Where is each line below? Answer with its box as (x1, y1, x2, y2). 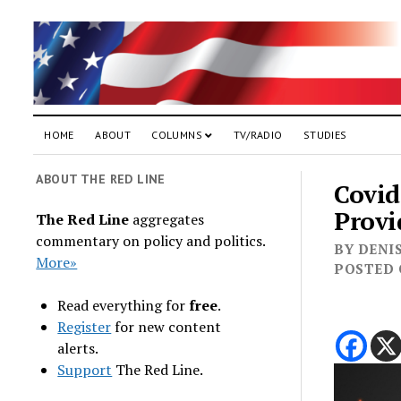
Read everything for (57, 294, 190, 315)
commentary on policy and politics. (36, 230, 266, 251)
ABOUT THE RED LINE (36, 170, 166, 187)
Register (57, 316, 112, 337)
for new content (111, 316, 222, 337)
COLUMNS (151, 127, 202, 141)
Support (57, 359, 113, 380)
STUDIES (303, 127, 347, 141)
